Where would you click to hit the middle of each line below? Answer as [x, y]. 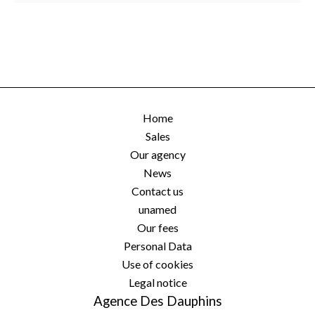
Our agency [157, 154]
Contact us [157, 191]
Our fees [157, 227]
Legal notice [157, 282]
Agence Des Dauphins [157, 301]
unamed [157, 209]
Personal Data [157, 246]
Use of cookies [157, 264]
